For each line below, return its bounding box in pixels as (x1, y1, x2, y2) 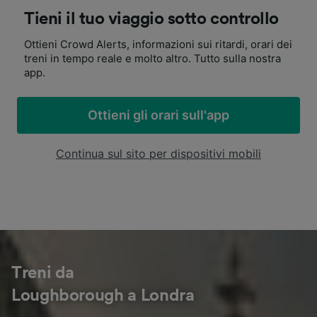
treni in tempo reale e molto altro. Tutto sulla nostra (24, 52, 281, 65)
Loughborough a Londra (11, 287, 195, 304)
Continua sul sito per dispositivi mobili (56, 146, 261, 161)
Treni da (11, 265, 75, 282)
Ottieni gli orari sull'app (88, 108, 229, 122)
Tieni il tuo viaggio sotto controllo (24, 11, 279, 28)
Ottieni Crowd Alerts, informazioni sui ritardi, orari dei (24, 38, 292, 51)
